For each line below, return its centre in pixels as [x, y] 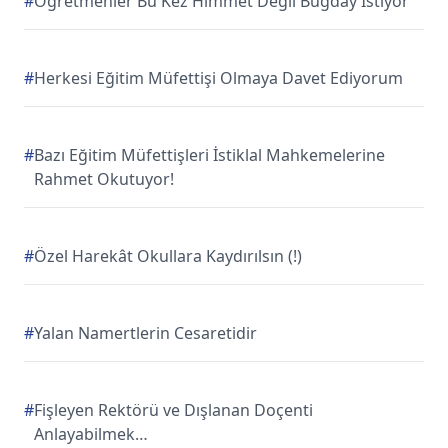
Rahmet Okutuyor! [104, 179]
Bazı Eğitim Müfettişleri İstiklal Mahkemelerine [209, 155]
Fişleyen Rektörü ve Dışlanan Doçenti [173, 410]
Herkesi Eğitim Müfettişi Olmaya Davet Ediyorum [218, 78]
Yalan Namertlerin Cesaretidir [145, 333]
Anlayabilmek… [91, 434]
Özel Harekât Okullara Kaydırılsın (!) [168, 256]
